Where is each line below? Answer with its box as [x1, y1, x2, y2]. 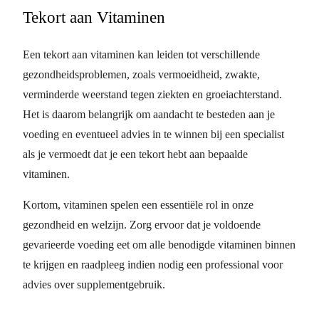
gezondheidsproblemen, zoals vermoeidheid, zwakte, [23, 68, 260, 80]
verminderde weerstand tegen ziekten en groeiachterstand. [23, 88, 282, 100]
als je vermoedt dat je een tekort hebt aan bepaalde [23, 147, 248, 160]
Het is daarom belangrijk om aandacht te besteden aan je [23, 108, 275, 120]
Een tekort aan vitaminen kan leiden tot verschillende [23, 48, 260, 61]
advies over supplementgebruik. [23, 278, 165, 291]
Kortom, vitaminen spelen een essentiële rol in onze [23, 198, 253, 211]
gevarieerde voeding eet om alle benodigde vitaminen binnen [23, 238, 296, 251]
